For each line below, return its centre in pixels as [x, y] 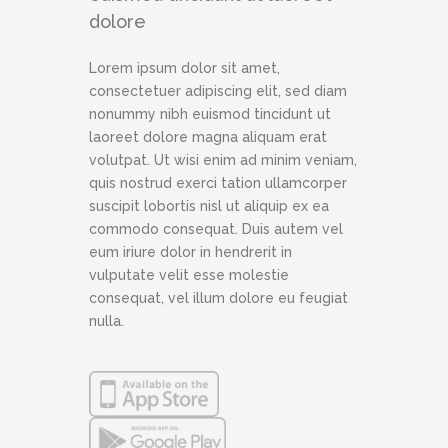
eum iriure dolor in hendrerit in [190, 252]
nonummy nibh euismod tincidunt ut [210, 114]
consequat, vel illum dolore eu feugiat [218, 298]
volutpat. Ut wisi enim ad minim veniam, [223, 160]
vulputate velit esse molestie [189, 275]
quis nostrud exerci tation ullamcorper [218, 183]
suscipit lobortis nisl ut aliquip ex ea [209, 206]
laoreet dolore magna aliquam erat [208, 137]
